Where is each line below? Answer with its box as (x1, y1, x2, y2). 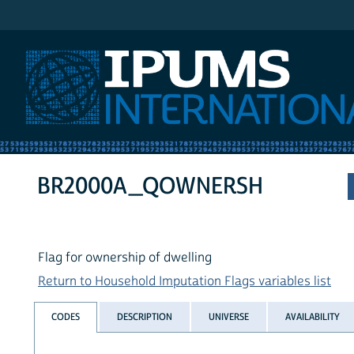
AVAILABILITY (285, 310, 341, 323)
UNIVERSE (208, 310, 249, 323)
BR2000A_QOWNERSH (37, 171, 264, 201)
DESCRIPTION (116, 310, 172, 323)
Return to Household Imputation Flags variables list (38, 273, 331, 290)
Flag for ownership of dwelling (38, 250, 212, 266)
